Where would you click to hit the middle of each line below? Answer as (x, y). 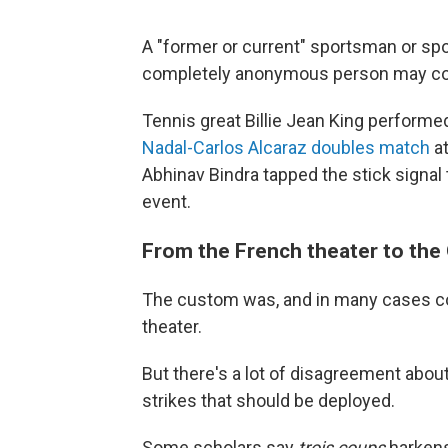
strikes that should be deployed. (268, 400)
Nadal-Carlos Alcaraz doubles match (286, 147)
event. (166, 201)
